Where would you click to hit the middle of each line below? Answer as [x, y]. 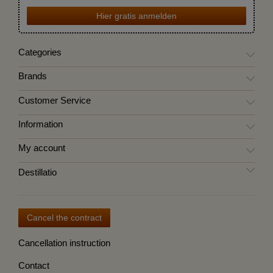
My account [42, 148]
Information [41, 125]
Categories [40, 53]
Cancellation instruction [64, 243]
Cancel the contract [64, 217]
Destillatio [37, 172]
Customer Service [55, 100]
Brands [33, 76]
